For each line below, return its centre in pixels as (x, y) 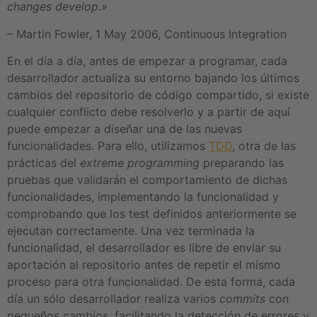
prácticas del (44, 162)
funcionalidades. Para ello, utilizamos (108, 145)
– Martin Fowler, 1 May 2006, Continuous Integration (147, 34)
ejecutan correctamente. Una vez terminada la (131, 230)
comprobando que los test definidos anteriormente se (152, 213)
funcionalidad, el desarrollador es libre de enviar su (144, 247)
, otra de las (264, 145)
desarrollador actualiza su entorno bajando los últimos (153, 77)
